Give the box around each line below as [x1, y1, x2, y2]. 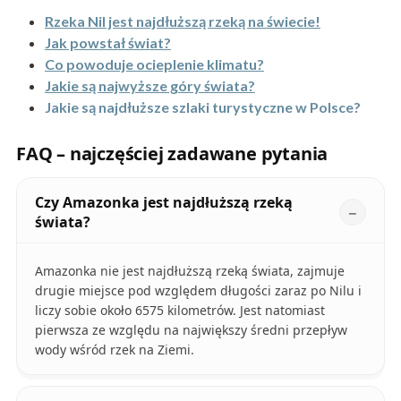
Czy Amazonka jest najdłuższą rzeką [34, 192, 293, 212]
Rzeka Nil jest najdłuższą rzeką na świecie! [44, 12, 320, 30]
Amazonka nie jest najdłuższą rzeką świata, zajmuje [34, 261, 345, 279]
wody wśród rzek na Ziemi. [34, 340, 194, 358]
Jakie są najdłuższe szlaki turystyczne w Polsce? [44, 98, 361, 115]
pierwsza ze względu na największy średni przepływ [34, 320, 347, 338]
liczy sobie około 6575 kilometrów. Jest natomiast [34, 301, 325, 319]
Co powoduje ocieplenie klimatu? [44, 55, 264, 73]
